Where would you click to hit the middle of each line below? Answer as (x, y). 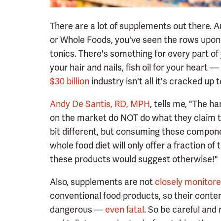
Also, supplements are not (102, 182)
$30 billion (70, 81)
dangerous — (77, 210)
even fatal (125, 210)
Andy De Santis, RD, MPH (100, 104)
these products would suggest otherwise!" (134, 159)
